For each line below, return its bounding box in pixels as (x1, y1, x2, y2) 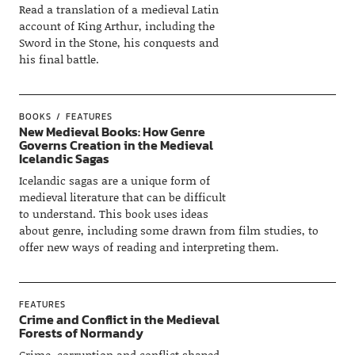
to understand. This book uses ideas (18, 204, 208, 222)
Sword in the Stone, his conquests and (18, 33, 219, 51)
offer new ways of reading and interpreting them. (18, 238, 279, 255)
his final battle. (18, 50, 99, 67)
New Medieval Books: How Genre (18, 121, 205, 141)
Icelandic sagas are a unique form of (18, 171, 210, 189)
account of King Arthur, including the (18, 17, 215, 34)
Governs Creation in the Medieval (18, 135, 213, 155)
